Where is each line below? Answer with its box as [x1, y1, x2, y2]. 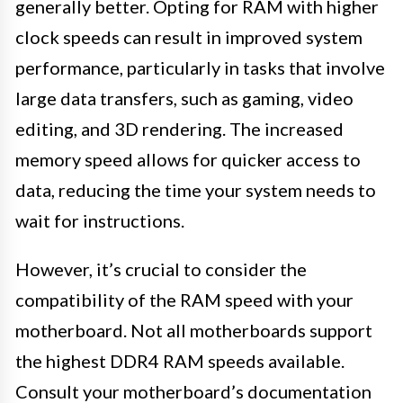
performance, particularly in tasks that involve [15, 57, 385, 79]
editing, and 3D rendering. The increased [15, 118, 344, 140]
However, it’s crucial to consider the [15, 258, 307, 281]
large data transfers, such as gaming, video [15, 87, 354, 110]
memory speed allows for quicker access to [15, 148, 361, 171]
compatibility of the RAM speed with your [15, 289, 354, 311]
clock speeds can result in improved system [15, 26, 363, 49]
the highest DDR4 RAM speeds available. [15, 350, 345, 372]
